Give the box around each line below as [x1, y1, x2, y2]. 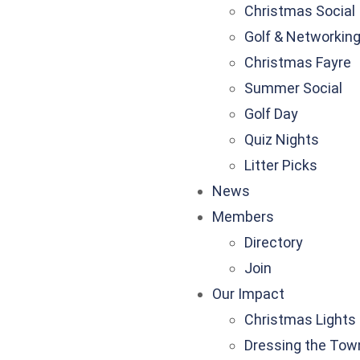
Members [212, 208, 274, 225]
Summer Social [244, 80, 342, 96]
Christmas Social [244, 2, 355, 19]
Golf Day [244, 105, 298, 122]
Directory [244, 234, 303, 251]
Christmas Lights [244, 311, 356, 328]
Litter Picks [244, 157, 317, 174]
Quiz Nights [244, 131, 319, 148]
